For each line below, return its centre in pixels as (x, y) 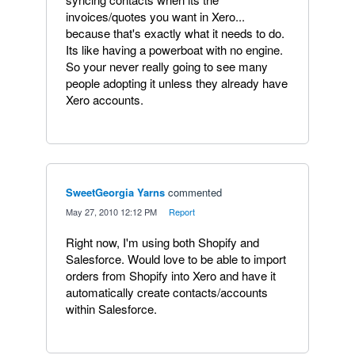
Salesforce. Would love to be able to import (176, 259)
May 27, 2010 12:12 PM (111, 212)
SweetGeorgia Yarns (115, 192)
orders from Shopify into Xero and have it (171, 275)
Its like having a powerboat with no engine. (174, 50)
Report (182, 212)
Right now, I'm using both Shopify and (162, 242)
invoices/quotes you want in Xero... (155, 16)
